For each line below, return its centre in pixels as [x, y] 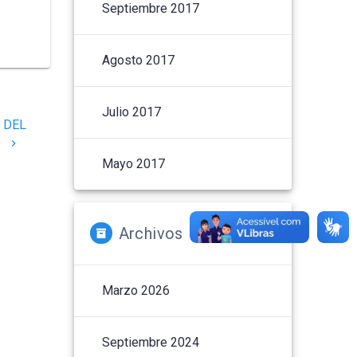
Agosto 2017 [139, 60]
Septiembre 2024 [151, 342]
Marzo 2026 [136, 290]
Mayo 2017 [134, 163]
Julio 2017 [132, 112]
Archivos [151, 233]
